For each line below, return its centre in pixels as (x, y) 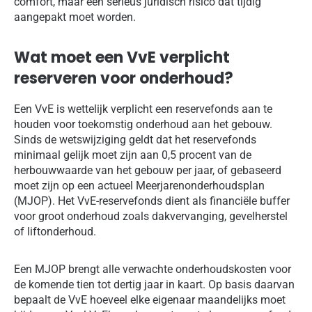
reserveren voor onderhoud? (124, 79)
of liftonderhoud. (55, 232)
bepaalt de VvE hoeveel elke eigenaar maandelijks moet (150, 300)
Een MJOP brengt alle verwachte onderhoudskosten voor (153, 270)
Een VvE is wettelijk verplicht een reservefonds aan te (143, 109)
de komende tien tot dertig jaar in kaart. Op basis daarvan (154, 285)
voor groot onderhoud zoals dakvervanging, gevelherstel (151, 217)
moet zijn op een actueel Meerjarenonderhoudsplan (139, 186)
